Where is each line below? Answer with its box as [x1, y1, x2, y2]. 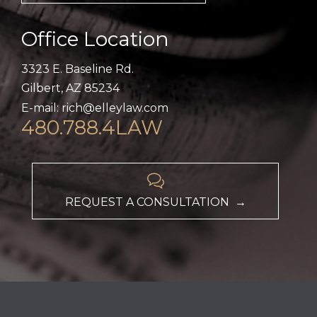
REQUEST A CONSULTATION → [64, 195, 246, 209]
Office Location [21, 26, 169, 51]
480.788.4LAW [21, 115, 163, 140]
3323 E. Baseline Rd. [21, 62, 134, 76]
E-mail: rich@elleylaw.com [21, 100, 168, 115]
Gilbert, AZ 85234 [21, 81, 120, 96]
